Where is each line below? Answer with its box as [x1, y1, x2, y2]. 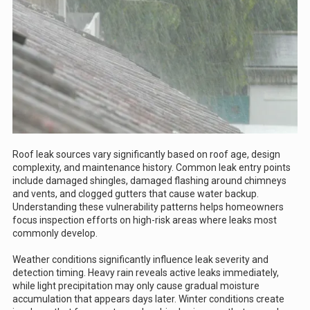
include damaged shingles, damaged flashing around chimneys [12, 175, 286, 187]
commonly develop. [12, 228, 98, 239]
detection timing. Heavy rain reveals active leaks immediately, [12, 267, 279, 279]
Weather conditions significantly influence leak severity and [12, 254, 268, 266]
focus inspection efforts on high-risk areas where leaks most [12, 215, 277, 226]
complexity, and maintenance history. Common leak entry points [12, 162, 291, 174]
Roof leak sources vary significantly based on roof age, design [12, 149, 280, 161]
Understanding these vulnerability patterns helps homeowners [12, 201, 284, 213]
